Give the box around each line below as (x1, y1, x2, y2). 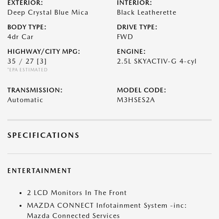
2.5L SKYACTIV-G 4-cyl (117, 57, 197, 65)
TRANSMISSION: (7, 87, 63, 94)
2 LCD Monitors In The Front (27, 189, 127, 197)
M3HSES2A (117, 96, 155, 104)
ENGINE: (117, 48, 146, 55)
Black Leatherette (117, 8, 176, 16)
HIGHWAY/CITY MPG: (7, 48, 81, 55)
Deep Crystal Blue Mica (7, 8, 88, 16)
